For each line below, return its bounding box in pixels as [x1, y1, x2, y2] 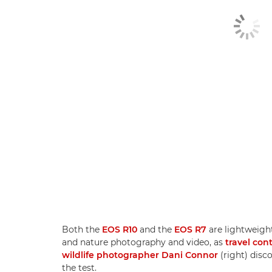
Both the [62, 223, 102, 235]
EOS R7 [174, 223, 206, 235]
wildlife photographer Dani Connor [62, 249, 218, 260]
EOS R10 [102, 223, 137, 235]
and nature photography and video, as [62, 236, 225, 248]
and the [137, 223, 174, 235]
